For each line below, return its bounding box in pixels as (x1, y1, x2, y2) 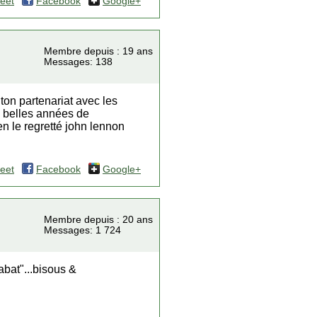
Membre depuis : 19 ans (44, 46, 153, 57)
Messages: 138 (44, 57, 113, 67)
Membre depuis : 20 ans (44, 214, 153, 225)
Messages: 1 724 (44, 225, 121, 236)
